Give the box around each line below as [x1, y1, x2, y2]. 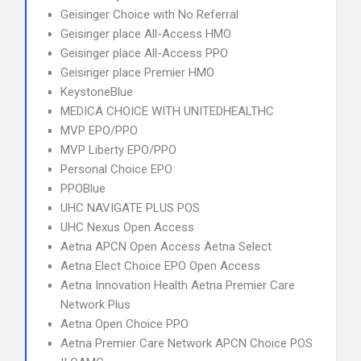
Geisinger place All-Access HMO [60, 27, 231, 41]
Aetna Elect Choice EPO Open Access [60, 259, 260, 273]
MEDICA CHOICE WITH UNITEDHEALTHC [60, 104, 274, 118]
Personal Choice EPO [60, 162, 172, 176]
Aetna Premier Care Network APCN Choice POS [60, 336, 313, 351]
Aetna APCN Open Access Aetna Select [60, 239, 272, 254]
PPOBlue [60, 181, 106, 196]
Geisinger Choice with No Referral [60, 7, 239, 22]
